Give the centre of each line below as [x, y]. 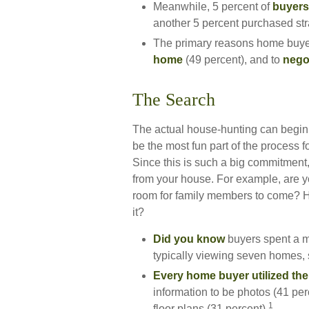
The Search [174, 100]
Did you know [189, 239]
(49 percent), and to [233, 60]
